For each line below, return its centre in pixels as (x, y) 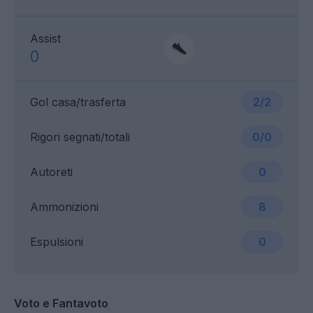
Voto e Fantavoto (61, 304)
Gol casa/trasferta (78, 102)
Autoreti (51, 172)
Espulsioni (57, 242)
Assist (45, 39)
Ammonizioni (64, 207)
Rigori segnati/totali (80, 137)
